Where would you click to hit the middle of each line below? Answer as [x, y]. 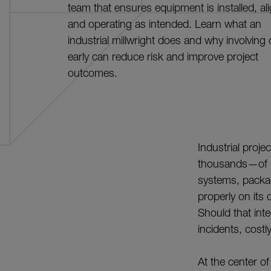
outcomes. [93, 73]
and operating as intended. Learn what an [165, 24]
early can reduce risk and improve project [163, 57]
